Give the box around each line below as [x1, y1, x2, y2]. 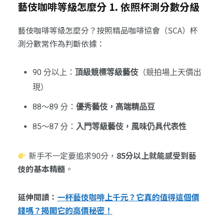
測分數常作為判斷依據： [17, 37, 105, 50]
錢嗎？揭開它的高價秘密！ [17, 204, 112, 217]
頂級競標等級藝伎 [74, 68, 138, 77]
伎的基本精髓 [17, 163, 65, 175]
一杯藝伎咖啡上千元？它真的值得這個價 [57, 191, 199, 203]
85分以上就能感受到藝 [116, 149, 197, 162]
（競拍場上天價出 [138, 68, 201, 77]
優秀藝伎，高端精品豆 [75, 102, 155, 112]
